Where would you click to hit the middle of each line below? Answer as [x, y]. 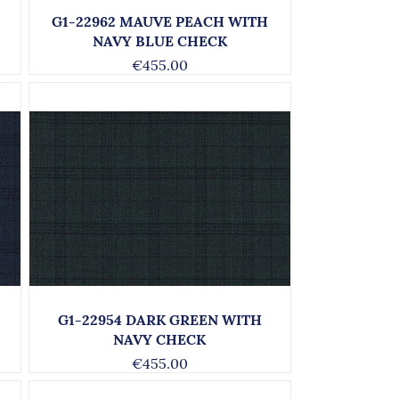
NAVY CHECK [160, 339]
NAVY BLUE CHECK [159, 41]
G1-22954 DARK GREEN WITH [159, 320]
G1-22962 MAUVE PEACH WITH [159, 21]
